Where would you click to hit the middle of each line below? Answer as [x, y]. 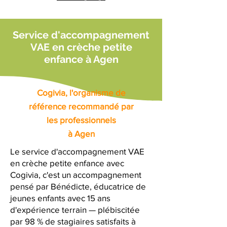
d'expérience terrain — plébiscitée [75, 210]
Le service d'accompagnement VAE [77, 151]
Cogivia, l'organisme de [81, 92]
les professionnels [81, 120]
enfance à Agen [81, 59]
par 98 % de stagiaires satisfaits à [73, 221]
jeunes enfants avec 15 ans [60, 198]
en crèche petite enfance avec [67, 163]
